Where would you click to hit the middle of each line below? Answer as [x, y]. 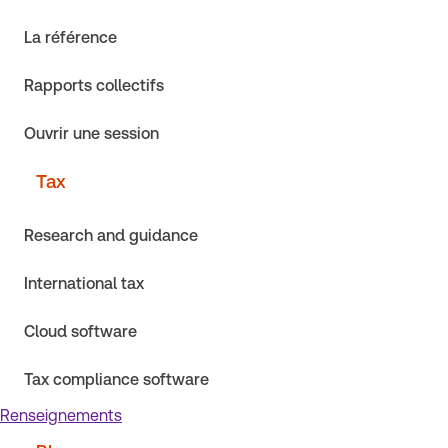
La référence [70, 37]
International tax [84, 283]
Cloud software [80, 331]
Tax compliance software [116, 379]
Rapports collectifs [94, 85]
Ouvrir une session [91, 133]
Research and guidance [111, 235]
